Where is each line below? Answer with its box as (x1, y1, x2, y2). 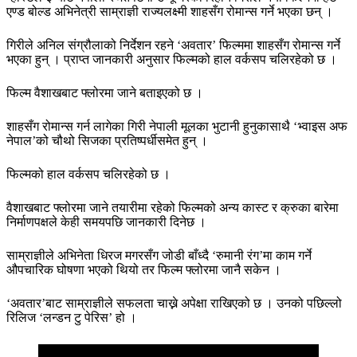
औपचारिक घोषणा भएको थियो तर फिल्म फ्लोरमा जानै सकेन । (6, 262, 281, 277)
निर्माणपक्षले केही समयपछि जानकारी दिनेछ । (6, 214, 206, 229)
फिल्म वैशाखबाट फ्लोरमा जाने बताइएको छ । (6, 85, 203, 100)
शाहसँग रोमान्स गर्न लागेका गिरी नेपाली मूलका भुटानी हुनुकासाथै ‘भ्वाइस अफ (6, 119, 347, 133)
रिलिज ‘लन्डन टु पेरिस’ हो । (6, 310, 137, 324)
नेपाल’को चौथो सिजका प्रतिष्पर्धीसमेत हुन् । (6, 133, 208, 147)
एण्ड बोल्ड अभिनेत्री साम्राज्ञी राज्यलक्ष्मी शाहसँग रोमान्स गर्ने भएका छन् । (6, 4, 333, 18)
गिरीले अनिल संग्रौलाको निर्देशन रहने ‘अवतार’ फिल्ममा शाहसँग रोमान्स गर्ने (6, 37, 340, 52)
